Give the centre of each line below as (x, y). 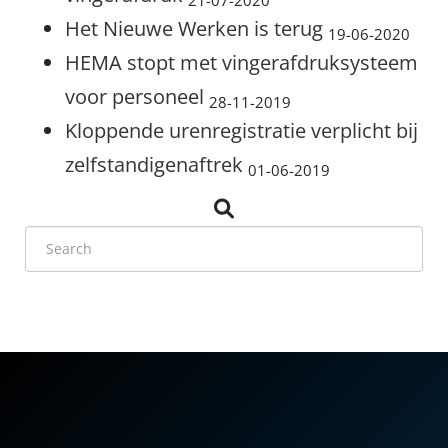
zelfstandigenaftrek (156, 164)
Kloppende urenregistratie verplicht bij (241, 130)
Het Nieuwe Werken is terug (196, 28)
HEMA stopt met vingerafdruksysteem (241, 62)
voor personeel (137, 96)
